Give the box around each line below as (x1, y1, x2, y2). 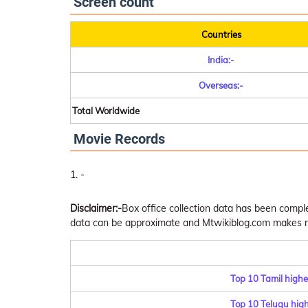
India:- (208, 54, 234, 65)
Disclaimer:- (70, 202, 122, 214)
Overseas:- (199, 80, 243, 91)
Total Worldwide (72, 105, 140, 116)
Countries (201, 29, 241, 40)
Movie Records (74, 131, 165, 147)
